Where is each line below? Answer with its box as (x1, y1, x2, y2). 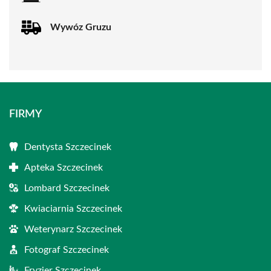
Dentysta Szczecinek (24, 142, 111, 152)
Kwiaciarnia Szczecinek (24, 203, 122, 214)
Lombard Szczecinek (24, 183, 109, 193)
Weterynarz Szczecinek (24, 224, 122, 234)
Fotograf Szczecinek (24, 244, 109, 255)
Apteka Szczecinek (24, 162, 103, 172)
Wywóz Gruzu (50, 22, 111, 33)
